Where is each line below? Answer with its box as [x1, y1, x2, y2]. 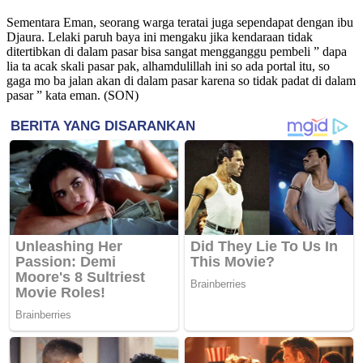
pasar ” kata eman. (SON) [6, 88, 139, 102]
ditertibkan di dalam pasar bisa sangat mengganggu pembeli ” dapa [6, 44, 347, 58]
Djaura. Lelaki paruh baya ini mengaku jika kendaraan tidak [6, 29, 313, 44]
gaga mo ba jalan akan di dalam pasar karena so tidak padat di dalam [6, 73, 356, 88]
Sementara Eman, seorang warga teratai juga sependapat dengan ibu [6, 15, 353, 29]
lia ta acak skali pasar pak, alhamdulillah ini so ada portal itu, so [6, 58, 330, 73]
